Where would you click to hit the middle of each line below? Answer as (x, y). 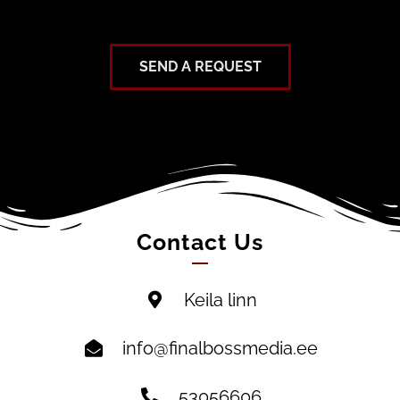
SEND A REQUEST (200, 66)
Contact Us (200, 242)
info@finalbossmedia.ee (220, 348)
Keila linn (220, 300)
